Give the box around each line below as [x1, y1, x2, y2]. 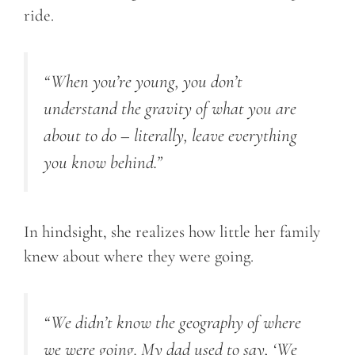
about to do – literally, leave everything [44, 124, 297, 147]
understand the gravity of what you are [44, 97, 296, 120]
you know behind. [44, 151, 156, 174]
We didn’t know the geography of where [51, 311, 301, 334]
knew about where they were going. [24, 246, 258, 266]
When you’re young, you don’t [51, 71, 242, 94]
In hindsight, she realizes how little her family [24, 221, 320, 242]
